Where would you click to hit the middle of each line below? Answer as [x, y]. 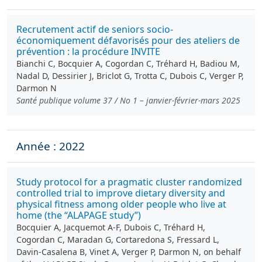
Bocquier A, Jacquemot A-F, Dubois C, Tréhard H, [111, 227]
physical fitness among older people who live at [121, 204]
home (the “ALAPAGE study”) [79, 215]
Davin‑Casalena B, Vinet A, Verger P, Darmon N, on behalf [129, 252]
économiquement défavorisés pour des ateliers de [128, 40]
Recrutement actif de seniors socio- [95, 29]
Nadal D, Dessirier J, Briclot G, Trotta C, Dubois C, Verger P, [130, 76]
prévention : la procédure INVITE [88, 51]
